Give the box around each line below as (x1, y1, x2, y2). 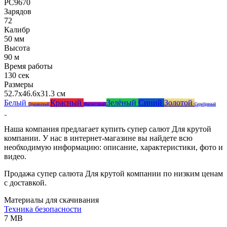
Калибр (4, 25, 30, 34)
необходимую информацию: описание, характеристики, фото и (4, 142, 223, 152)
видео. (4, 152, 26, 161)
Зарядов (4, 7, 31, 16)
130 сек (4, 70, 29, 80)
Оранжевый (28, 101, 50, 106)
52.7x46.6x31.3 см (4, 89, 65, 98)
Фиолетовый (84, 101, 106, 106)
